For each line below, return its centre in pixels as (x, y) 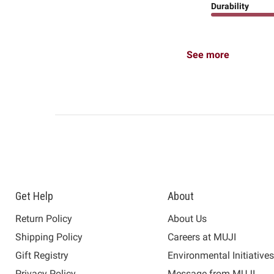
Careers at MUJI (202, 237)
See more (208, 55)
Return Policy (44, 219)
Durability (230, 6)
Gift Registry (42, 256)
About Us (187, 219)
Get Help (34, 196)
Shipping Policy (49, 237)
